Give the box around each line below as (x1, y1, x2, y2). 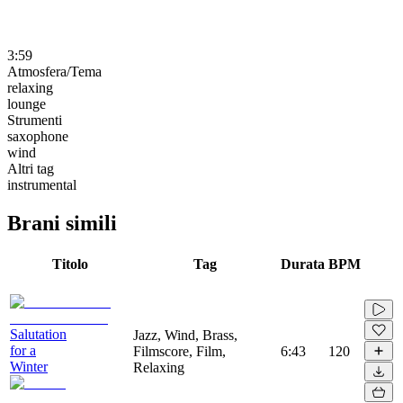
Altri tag (7, 160, 54, 176)
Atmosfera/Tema (7, 63, 102, 79)
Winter (10, 358, 48, 374)
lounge (7, 95, 46, 112)
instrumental (7, 176, 76, 193)
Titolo (51, 255, 88, 272)
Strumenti (7, 112, 62, 128)
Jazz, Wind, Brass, (133, 327, 237, 343)
